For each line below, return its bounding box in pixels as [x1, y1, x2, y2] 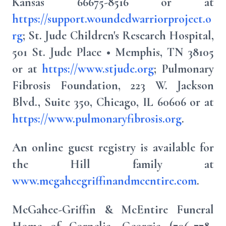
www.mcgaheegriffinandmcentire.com [12, 174, 197, 188]
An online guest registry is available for [12, 140, 214, 155]
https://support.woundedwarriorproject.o [12, 12, 211, 26]
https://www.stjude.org [42, 62, 154, 76]
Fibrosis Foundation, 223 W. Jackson [12, 78, 214, 93]
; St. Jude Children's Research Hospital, [23, 28, 214, 43]
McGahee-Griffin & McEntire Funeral [12, 202, 214, 217]
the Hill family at [12, 157, 214, 172]
